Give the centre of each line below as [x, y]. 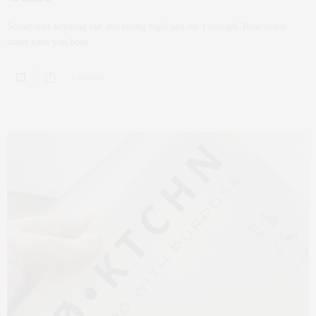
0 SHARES [88, 77]
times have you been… [53, 42]
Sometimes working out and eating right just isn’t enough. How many [147, 27]
